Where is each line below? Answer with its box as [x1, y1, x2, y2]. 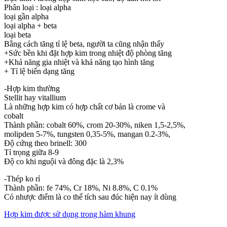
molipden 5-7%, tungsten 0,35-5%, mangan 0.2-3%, [4, 129, 170, 138]
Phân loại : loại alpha [4, 3, 71, 12]
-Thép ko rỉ [4, 174, 40, 183]
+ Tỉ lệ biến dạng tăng [4, 66, 74, 75]
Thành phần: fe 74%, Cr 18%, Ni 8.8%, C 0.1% [4, 183, 158, 192]
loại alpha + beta [4, 21, 57, 30]
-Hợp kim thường [4, 84, 60, 93]
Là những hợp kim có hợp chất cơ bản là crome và [4, 102, 165, 111]
